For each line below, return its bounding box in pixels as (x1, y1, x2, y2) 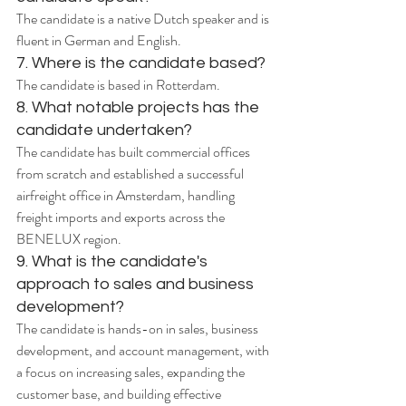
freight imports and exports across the (16, 207, 227, 228)
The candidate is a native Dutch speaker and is (16, 8, 272, 30)
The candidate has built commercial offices (16, 141, 253, 163)
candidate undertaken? (16, 121, 192, 140)
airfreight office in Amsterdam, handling (16, 185, 237, 207)
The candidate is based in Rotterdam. (16, 74, 220, 96)
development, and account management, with (16, 340, 272, 362)
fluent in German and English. (16, 30, 181, 52)
